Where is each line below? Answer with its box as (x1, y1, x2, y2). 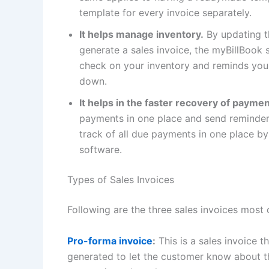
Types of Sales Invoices (67, 174, 174, 186)
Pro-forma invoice (67, 234, 153, 247)
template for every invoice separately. (79, 7, 255, 19)
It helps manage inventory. (79, 28, 204, 41)
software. (79, 144, 128, 156)
